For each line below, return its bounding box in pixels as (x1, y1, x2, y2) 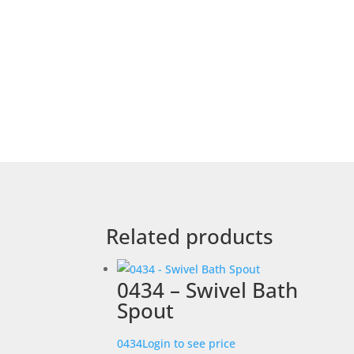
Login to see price (142, 336, 236, 352)
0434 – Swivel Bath (117, 276, 299, 305)
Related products (106, 222, 274, 251)
